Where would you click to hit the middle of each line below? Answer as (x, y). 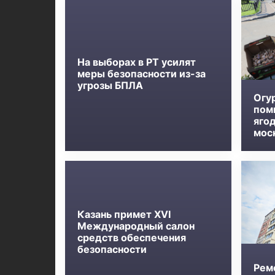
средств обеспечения (131, 238)
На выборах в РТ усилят (136, 62)
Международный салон (136, 226)
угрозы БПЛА (110, 86)
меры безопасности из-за (141, 74)
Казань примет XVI (124, 215)
